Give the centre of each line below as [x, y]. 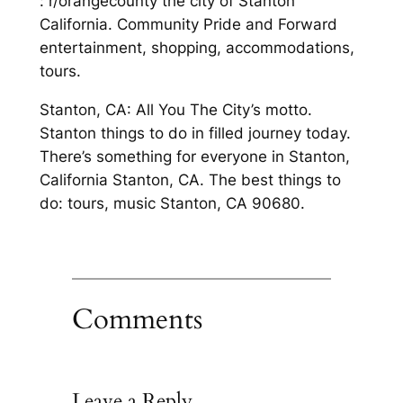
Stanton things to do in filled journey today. [195, 134]
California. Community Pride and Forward [188, 25]
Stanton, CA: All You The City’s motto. [175, 110]
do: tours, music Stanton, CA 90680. [172, 204]
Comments [137, 319]
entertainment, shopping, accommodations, [197, 48]
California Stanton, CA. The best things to [190, 180]
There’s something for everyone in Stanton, [194, 157]
